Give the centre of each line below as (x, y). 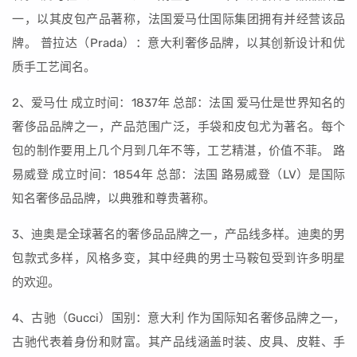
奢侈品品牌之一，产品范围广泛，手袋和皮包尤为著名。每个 (178, 127)
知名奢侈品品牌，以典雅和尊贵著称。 (114, 198)
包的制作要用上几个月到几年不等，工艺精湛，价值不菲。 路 (178, 151)
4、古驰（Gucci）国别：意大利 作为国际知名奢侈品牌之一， (178, 318)
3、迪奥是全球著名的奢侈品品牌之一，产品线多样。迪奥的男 (178, 234)
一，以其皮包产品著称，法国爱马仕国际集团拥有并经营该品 (178, 19)
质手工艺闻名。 (54, 67)
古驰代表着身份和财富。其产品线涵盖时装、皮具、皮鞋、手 (178, 342)
